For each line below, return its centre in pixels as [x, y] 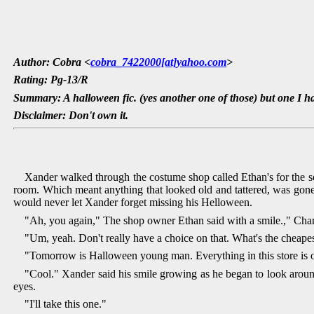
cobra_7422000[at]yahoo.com [159, 62]
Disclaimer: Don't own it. [71, 115]
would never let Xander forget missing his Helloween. [133, 203]
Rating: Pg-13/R [51, 80]
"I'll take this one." [66, 304]
